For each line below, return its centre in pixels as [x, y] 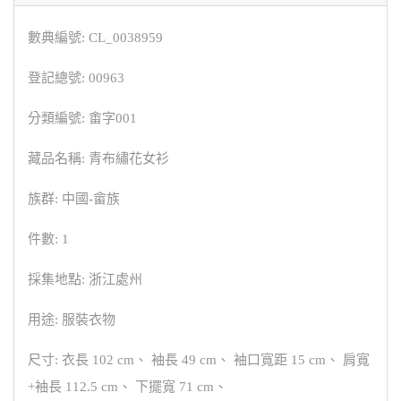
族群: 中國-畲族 [74, 199]
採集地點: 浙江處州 [85, 280]
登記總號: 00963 [76, 78]
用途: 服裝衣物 [72, 320]
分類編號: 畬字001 [82, 119]
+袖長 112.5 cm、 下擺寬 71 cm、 [128, 387]
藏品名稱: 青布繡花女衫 [98, 159]
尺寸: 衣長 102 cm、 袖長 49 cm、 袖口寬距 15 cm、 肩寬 [199, 360]
